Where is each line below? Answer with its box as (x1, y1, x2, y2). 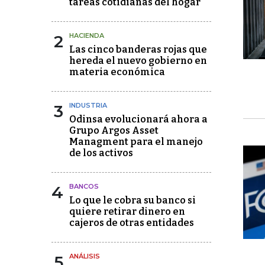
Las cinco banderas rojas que (69, 44, 207, 55)
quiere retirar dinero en (69, 206, 185, 217)
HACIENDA (69, 31, 104, 40)
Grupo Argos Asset (69, 125, 159, 136)
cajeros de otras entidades (69, 217, 194, 228)
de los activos (69, 147, 133, 159)
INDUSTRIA (69, 101, 107, 109)
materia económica (69, 66, 165, 77)
